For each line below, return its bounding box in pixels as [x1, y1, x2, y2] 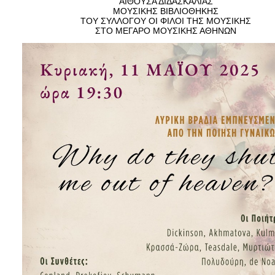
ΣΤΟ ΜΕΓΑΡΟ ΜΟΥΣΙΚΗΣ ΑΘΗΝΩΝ [95, 26, 236, 36]
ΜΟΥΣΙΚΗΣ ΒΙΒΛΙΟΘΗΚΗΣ [113, 6, 219, 16]
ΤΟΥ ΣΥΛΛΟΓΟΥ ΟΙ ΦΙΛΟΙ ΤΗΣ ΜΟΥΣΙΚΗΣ [80, 16, 251, 26]
